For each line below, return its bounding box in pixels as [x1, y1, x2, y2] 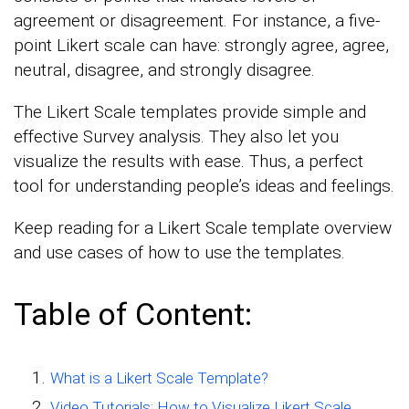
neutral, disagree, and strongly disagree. [14, 58, 315, 80]
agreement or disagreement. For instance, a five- [14, 9, 380, 31]
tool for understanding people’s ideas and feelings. [14, 174, 394, 196]
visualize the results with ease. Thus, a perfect [14, 150, 363, 172]
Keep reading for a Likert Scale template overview [14, 216, 392, 238]
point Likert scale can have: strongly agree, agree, [14, 34, 389, 56]
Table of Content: [14, 295, 252, 332]
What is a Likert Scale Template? [50, 368, 268, 387]
